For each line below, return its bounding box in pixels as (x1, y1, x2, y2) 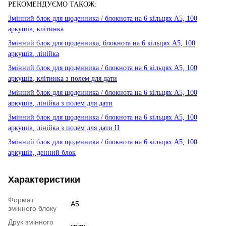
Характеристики (8, 174, 80, 185)
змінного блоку (8, 204, 56, 212)
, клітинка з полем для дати (33, 74, 117, 82)
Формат (8, 195, 34, 204)
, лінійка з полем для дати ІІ (33, 124, 120, 132)
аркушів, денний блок (8, 148, 76, 156)
